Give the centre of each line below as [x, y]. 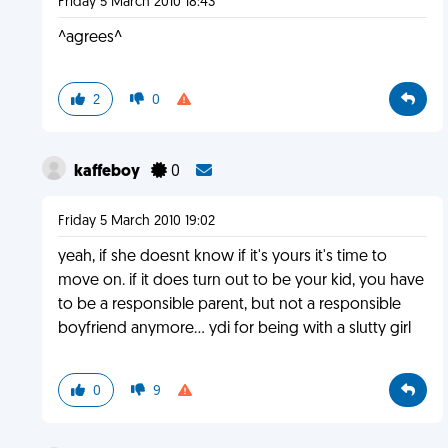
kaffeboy [108, 172]
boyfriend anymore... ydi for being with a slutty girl [234, 329]
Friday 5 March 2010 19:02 [136, 221]
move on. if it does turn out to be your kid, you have [240, 281]
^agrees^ [89, 38]
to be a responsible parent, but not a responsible [229, 305]
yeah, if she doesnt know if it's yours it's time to [222, 257]
